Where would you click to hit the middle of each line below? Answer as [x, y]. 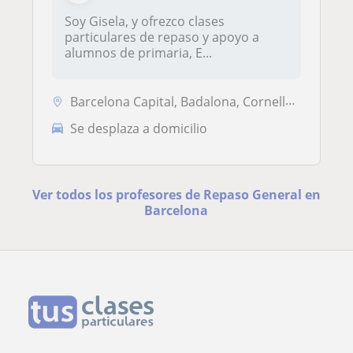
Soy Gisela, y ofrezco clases [145, 22]
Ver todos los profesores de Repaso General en [176, 194]
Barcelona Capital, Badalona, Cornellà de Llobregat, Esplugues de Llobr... [178, 101]
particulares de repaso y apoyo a [162, 37]
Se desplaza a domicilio [139, 128]
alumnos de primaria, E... [138, 53]
